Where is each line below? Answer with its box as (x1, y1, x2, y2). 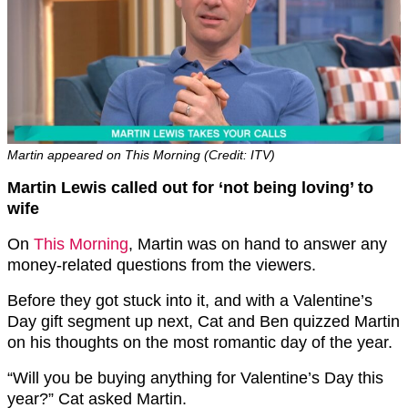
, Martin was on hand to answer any (128, 234, 387, 253)
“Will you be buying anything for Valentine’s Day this (7, 368, 383, 387)
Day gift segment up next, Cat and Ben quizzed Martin (7, 311, 400, 331)
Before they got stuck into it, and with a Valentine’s (7, 291, 372, 310)
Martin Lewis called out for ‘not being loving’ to (7, 178, 373, 197)
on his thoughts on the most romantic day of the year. (7, 332, 393, 352)
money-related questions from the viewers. (7, 255, 316, 274)
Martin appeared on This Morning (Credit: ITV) (7, 147, 275, 162)
